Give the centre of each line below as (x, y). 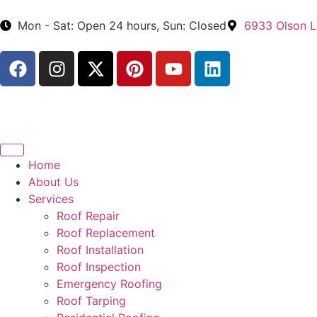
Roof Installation (100, 250)
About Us (53, 182)
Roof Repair (88, 216)
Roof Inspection (99, 267)
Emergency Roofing (109, 284)
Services (51, 199)
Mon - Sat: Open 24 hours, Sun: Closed (122, 25)
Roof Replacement (106, 233)
